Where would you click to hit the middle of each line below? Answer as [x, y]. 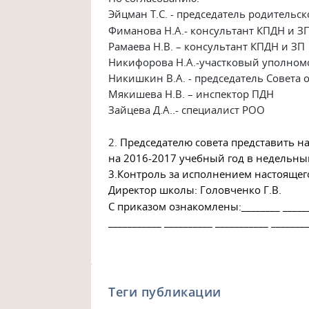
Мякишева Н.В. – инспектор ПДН [191, 94]
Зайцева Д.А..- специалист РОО [187, 110]
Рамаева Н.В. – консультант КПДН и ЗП [207, 46]
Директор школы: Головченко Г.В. [195, 190]
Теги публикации [165, 291]
